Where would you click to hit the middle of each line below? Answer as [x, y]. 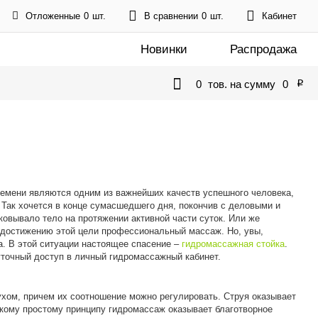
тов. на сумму [240, 84]
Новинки [164, 49]
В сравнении [171, 16]
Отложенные [53, 16]
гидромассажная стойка [233, 244]
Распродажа [263, 49]
